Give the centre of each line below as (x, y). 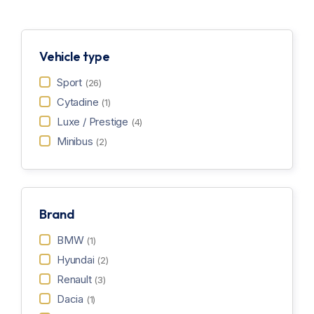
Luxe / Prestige (94, 122)
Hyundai (77, 260)
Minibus (76, 141)
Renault (76, 279)
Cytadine (79, 102)
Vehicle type (75, 56)
